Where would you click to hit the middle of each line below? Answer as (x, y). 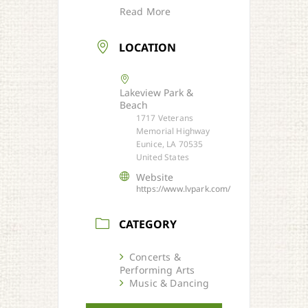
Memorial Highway (173, 131)
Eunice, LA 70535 (170, 144)
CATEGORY (148, 224)
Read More (145, 11)
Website (155, 177)
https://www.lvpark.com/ (184, 188)
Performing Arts (157, 270)
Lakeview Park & (156, 92)
